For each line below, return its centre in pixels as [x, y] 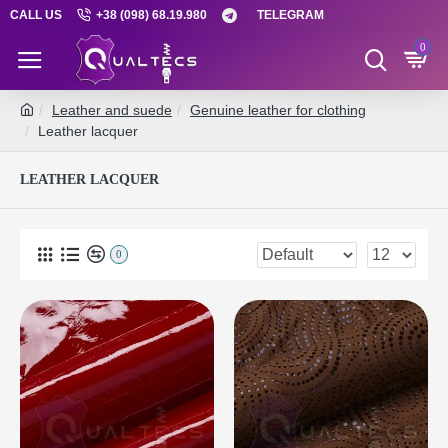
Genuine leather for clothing [278, 110]
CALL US [36, 15]
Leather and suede [112, 110]
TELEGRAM [290, 15]
